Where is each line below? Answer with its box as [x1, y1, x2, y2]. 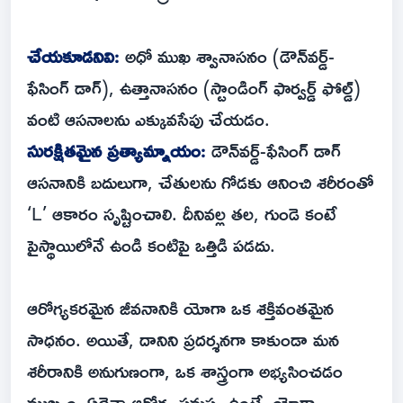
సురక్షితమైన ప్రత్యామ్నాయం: [27, 132, 206, 169]
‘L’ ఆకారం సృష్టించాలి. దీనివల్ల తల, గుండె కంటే [27, 195, 336, 232]
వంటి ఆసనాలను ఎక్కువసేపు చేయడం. [27, 101, 270, 138]
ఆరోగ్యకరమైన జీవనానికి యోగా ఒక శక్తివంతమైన [27, 290, 334, 327]
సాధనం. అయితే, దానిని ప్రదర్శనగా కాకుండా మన [27, 321, 339, 358]
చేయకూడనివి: [27, 38, 120, 75]
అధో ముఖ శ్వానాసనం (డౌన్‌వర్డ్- [120, 38, 335, 75]
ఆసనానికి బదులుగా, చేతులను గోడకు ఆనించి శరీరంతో [27, 164, 374, 201]
